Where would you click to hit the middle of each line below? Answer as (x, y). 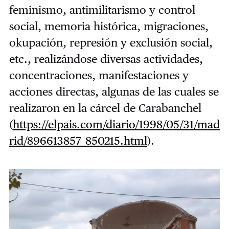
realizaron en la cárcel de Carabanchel (105, 108)
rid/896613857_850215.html (78, 141)
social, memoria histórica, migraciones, (109, 26)
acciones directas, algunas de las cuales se (114, 92)
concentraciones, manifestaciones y (99, 75)
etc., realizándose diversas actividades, (106, 59)
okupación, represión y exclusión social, (111, 43)
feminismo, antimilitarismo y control (102, 10)
